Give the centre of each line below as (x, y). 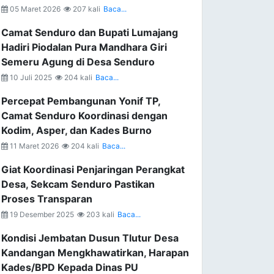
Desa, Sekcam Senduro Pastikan (78, 184)
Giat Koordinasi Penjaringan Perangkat (93, 169)
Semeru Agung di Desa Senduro (78, 62)
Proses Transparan (47, 199)
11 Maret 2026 (33, 146)
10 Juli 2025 (30, 77)
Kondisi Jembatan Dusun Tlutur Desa (90, 238)
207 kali (86, 9)
